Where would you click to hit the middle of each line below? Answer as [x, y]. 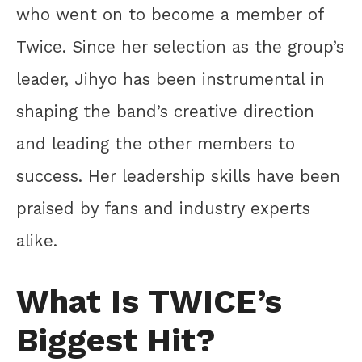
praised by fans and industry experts [163, 209]
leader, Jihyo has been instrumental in [170, 80]
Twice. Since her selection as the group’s [180, 47]
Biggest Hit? [116, 340]
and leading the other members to [156, 144]
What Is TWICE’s [149, 301]
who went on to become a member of [170, 15]
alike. [37, 241]
